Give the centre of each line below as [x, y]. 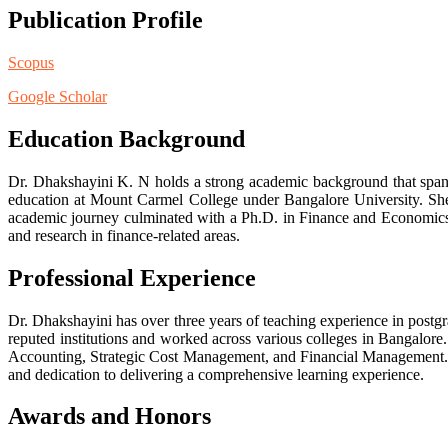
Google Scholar [57, 96]
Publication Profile [105, 19]
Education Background [126, 138]
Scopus [31, 62]
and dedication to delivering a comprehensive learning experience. [216, 374]
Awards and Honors [109, 416]
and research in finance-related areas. [124, 235]
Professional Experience [132, 277]
